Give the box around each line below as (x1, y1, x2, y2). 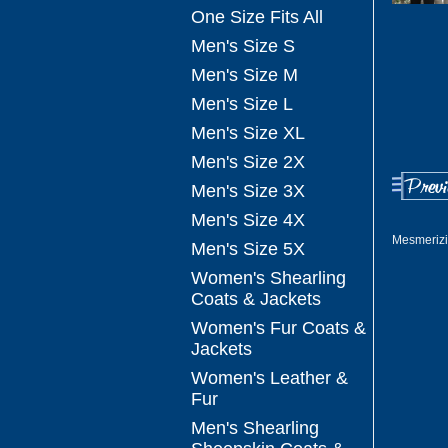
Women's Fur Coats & (191, 318, 366, 338)
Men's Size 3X (191, 181, 305, 201)
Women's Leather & (191, 368, 348, 388)
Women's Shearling (191, 268, 346, 288)
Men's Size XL (191, 123, 305, 143)
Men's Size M (191, 65, 298, 85)
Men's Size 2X (191, 152, 305, 172)
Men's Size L (191, 94, 293, 114)
